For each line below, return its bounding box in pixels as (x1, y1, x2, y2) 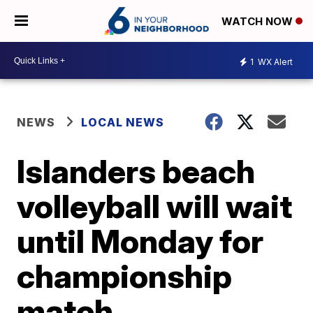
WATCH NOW (221, 15, 296, 29)
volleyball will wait (17, 187, 293, 226)
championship (17, 256, 233, 296)
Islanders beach (17, 152, 256, 191)
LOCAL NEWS (81, 115, 165, 129)
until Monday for (17, 221, 264, 261)
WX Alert (256, 56, 293, 67)
